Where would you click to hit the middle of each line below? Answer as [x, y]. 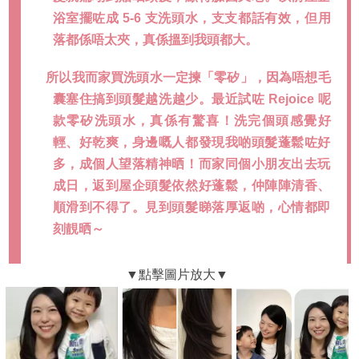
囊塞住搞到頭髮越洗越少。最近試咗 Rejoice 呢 [192, 99]
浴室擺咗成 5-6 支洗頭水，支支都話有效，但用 [192, 18]
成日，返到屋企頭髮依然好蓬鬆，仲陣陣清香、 [192, 186]
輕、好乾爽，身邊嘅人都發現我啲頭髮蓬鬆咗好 [192, 143]
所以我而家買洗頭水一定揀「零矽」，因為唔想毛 [188, 78]
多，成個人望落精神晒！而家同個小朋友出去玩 [192, 164]
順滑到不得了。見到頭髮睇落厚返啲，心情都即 [192, 208]
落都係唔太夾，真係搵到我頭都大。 [155, 40]
